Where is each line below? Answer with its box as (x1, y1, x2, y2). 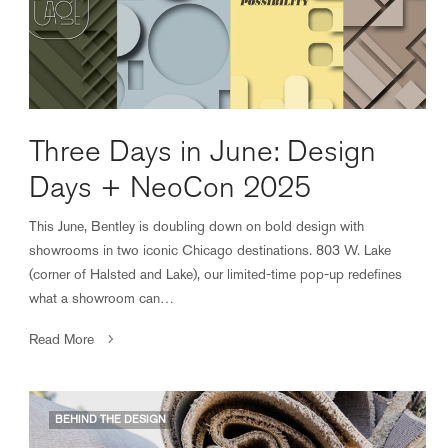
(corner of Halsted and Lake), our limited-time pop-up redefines (29, 265, 403, 282)
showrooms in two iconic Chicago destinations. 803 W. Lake (29, 241, 392, 258)
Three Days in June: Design (29, 133, 376, 169)
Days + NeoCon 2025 (29, 169, 311, 205)
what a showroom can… (29, 289, 175, 306)
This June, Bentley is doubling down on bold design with (29, 217, 365, 234)
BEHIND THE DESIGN (55, 412, 166, 426)
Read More (29, 330, 94, 347)
